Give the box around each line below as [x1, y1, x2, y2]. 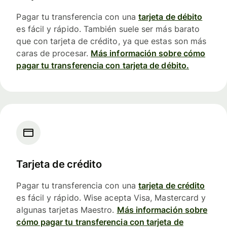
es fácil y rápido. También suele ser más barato [16, 23, 200, 34]
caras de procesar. [16, 48, 91, 58]
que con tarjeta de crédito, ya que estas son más [16, 35, 207, 46]
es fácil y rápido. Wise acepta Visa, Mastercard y [16, 193, 206, 203]
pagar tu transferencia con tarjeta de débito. [16, 60, 190, 70]
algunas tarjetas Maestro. [16, 205, 117, 215]
